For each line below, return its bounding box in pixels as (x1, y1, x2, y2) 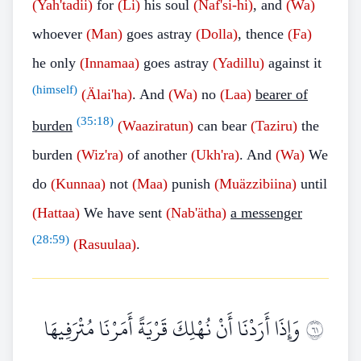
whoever (32, 26, 86, 42)
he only (32, 55, 80, 71)
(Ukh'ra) (191, 147, 239, 163)
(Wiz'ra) (77, 147, 123, 163)
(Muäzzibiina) (214, 176, 297, 192)
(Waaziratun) (118, 118, 193, 134)
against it (264, 55, 322, 71)
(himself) (32, 83, 77, 96)
